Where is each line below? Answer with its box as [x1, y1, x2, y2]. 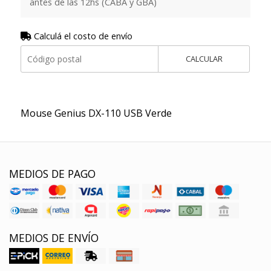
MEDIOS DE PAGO [9, 166, 96, 181]
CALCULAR [185, 53, 223, 64]
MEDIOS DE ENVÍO [9, 230, 99, 245]
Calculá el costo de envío [31, 30, 132, 42]
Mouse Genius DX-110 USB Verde [20, 106, 172, 120]
